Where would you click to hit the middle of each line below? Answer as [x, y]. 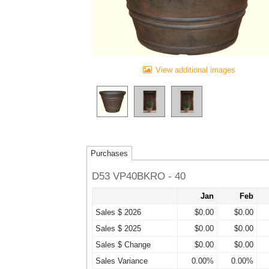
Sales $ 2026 [118, 213]
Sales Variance [122, 261]
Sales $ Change [123, 245]
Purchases [109, 153]
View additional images [195, 70]
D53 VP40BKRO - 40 [139, 177]
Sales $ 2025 [118, 229]
